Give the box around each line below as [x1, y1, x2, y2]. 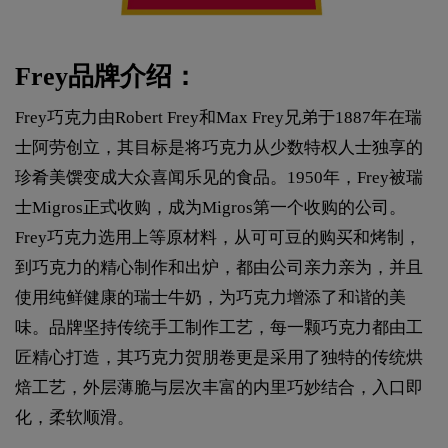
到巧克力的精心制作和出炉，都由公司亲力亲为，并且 [15, 257, 423, 277]
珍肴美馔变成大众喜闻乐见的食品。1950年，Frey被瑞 [15, 167, 423, 187]
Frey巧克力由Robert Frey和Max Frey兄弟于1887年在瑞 [15, 107, 422, 127]
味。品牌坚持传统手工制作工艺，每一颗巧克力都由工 [15, 317, 423, 337]
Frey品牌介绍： [15, 61, 198, 91]
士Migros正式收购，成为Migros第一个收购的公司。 [15, 197, 406, 217]
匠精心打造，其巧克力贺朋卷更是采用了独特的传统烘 [15, 347, 423, 367]
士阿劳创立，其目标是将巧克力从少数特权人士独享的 [15, 137, 423, 157]
